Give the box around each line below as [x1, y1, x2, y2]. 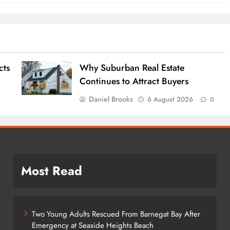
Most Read [21, 161, 82, 180]
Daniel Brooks [89, 93, 133, 104]
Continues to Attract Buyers [80, 74, 189, 88]
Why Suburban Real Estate [80, 61, 185, 74]
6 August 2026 [147, 94, 194, 104]
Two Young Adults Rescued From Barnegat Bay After [31, 208, 200, 220]
